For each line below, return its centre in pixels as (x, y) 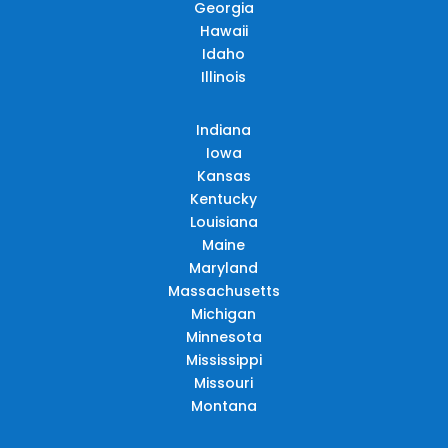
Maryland (224, 267)
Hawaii (223, 30)
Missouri (224, 382)
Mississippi (223, 359)
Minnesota (223, 336)
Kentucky (224, 198)
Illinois (224, 76)
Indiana (224, 129)
